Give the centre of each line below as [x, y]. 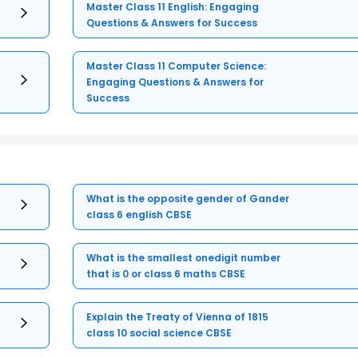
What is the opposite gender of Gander [188, 199]
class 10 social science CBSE [159, 333]
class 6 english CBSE [139, 215]
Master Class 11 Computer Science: [177, 66]
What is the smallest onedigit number [184, 258]
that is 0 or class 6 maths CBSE [195, 274]
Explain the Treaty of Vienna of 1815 [178, 317]
